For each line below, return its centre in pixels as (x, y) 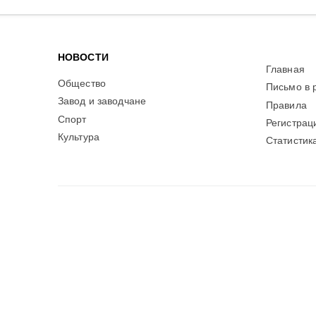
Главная (285, 69)
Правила (286, 105)
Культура (79, 138)
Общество (82, 83)
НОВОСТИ (83, 58)
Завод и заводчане (102, 102)
